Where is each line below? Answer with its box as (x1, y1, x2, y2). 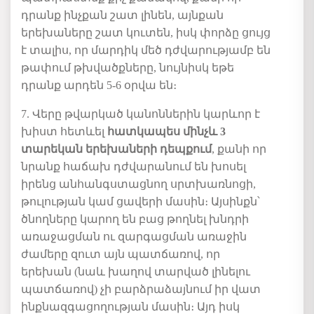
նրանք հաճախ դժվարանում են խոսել (21, 161, 246, 173)
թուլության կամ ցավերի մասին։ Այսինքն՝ (21, 196, 260, 208)
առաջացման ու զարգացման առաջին (21, 231, 247, 243)
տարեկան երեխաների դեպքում (21, 143, 212, 156)
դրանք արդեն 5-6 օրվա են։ (21, 79, 179, 92)
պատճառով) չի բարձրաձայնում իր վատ (21, 283, 261, 296)
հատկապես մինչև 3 (107, 125, 226, 138)
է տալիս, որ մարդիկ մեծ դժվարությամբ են (21, 44, 271, 57)
